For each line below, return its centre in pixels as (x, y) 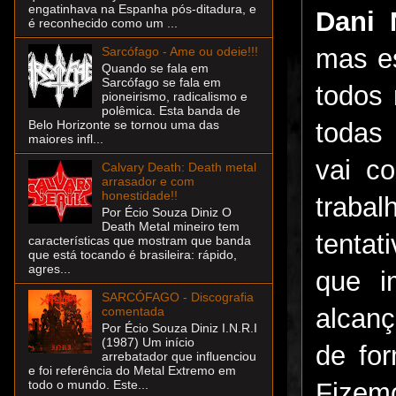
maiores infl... (66, 139)
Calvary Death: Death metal (179, 168)
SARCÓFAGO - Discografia (177, 297)
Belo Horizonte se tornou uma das (124, 125)
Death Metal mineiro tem (170, 227)
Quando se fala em (155, 69)
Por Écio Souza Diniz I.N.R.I (179, 327)
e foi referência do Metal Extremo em (132, 370)
